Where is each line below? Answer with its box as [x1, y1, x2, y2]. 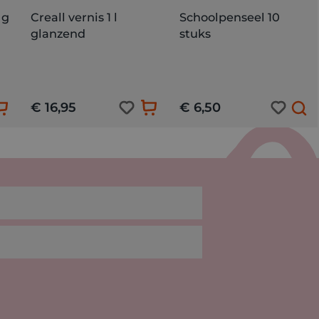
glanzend [31, 26, 86, 41]
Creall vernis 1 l [31, 9, 118, 24]
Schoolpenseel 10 [179, 9, 281, 24]
